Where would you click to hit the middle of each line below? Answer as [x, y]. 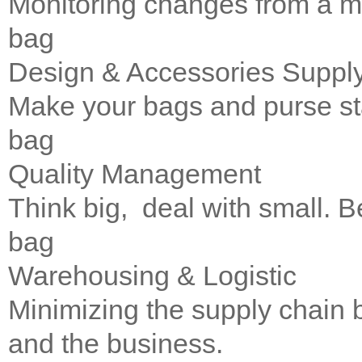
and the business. [119, 344]
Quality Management [135, 174]
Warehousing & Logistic [152, 276]
